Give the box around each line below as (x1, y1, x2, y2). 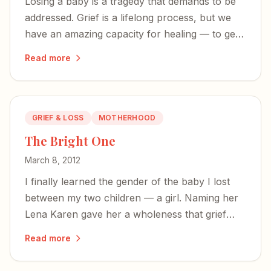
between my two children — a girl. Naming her (25, 192, 238, 204)
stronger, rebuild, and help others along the (25, 44, 226, 56)
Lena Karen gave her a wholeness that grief (25, 208, 226, 220)
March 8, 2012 (25, 155, 80, 165)
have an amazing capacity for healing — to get (25, 28, 238, 40)
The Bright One (25, 132, 116, 149)
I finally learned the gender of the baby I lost (25, 175, 230, 188)
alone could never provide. (25, 224, 148, 237)
